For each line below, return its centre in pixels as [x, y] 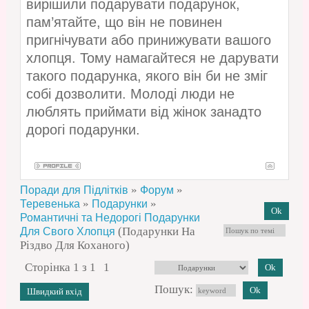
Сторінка [49, 268]
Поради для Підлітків [74, 190]
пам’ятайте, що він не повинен [124, 22]
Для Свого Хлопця [67, 232]
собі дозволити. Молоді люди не [130, 94]
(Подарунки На [156, 232]
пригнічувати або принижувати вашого [148, 40]
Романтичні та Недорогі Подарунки [110, 218]
